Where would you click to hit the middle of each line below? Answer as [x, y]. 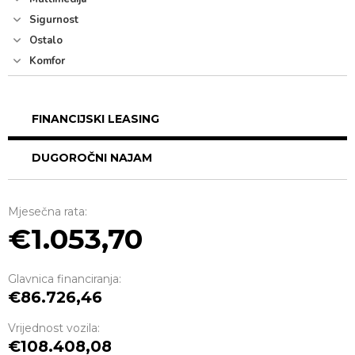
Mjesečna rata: [48, 212]
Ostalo [44, 40]
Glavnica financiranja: [65, 279]
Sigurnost [52, 20]
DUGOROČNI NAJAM [92, 158]
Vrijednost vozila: [54, 328]
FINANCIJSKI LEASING [95, 119]
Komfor [46, 61]
